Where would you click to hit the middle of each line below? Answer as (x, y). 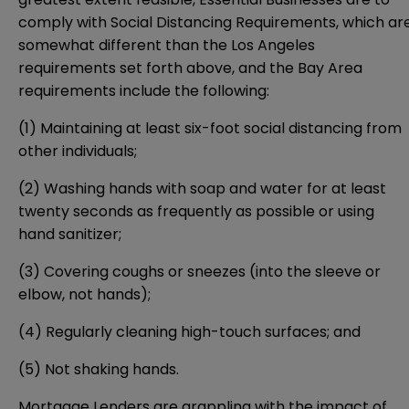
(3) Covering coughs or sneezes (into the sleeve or (199, 272)
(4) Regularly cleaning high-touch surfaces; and (189, 332)
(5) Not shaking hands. (99, 370)
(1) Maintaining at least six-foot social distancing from (210, 129)
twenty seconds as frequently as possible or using (196, 212)
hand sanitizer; (70, 235)
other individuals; (78, 152)
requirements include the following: (144, 91)
